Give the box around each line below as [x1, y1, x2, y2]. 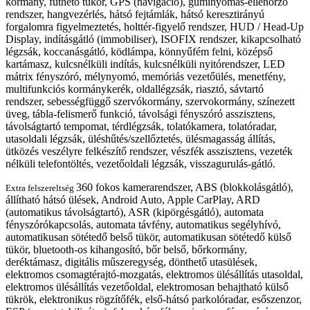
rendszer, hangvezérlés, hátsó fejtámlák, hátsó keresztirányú [6, 8, 264, 21]
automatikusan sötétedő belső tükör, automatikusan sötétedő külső [6, 231, 291, 244]
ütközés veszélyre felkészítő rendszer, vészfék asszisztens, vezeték [6, 145, 293, 158]
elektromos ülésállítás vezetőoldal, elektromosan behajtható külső [6, 281, 289, 293]
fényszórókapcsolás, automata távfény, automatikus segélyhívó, [6, 219, 281, 231]
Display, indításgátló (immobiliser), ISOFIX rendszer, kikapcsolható [6, 33, 301, 46]
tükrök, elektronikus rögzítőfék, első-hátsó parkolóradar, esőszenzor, [6, 293, 302, 306]
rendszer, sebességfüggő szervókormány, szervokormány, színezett [6, 95, 295, 108]
